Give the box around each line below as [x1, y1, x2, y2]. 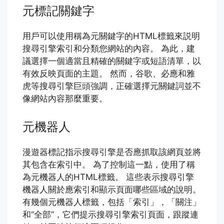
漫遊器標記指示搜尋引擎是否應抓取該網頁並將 [22, 146, 201, 157]
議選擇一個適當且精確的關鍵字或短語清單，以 [22, 56, 201, 66]
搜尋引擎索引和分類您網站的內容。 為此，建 [22, 43, 195, 54]
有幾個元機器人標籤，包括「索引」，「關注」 [22, 196, 201, 207]
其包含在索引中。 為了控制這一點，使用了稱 [22, 159, 195, 169]
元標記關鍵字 [22, 3, 94, 18]
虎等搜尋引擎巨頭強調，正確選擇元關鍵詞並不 [22, 81, 201, 91]
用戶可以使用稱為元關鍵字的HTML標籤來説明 [22, 31, 200, 41]
